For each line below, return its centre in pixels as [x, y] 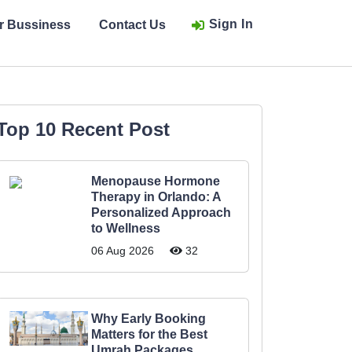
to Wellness [126, 228]
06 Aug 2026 [123, 251]
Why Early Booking [148, 319]
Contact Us [133, 25]
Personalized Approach [161, 213]
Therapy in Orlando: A [156, 197]
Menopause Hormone [156, 181]
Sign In [231, 24]
